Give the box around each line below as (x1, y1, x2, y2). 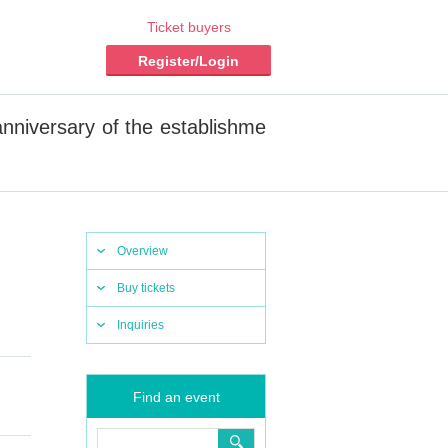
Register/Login (138, 53, 239, 69)
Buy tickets (117, 281, 175, 295)
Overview (117, 244, 168, 258)
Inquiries (117, 318, 164, 332)
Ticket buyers (146, 19, 231, 35)
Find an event (132, 389, 220, 405)
